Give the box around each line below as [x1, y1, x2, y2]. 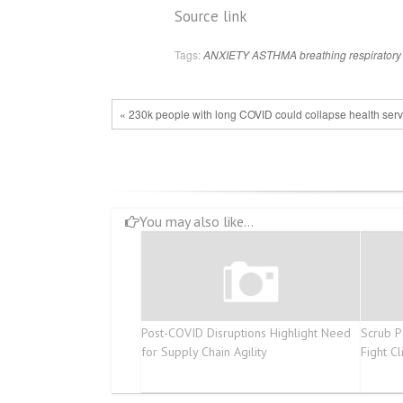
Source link [175, 6, 247, 26]
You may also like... [139, 212, 254, 231]
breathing [300, 47, 346, 62]
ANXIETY [203, 47, 249, 62]
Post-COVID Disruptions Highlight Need [140, 325, 351, 342]
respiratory [349, 47, 401, 62]
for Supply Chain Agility [140, 344, 267, 361]
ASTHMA [252, 47, 297, 62]
